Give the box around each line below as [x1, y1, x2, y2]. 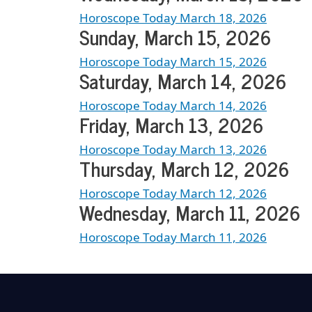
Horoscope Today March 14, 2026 [79, 97, 267, 114]
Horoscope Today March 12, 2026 [79, 185, 267, 202]
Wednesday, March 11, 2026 [79, 196, 300, 229]
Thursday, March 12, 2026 [79, 153, 289, 185]
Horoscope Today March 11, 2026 [79, 229, 267, 246]
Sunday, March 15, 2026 [79, 21, 271, 54]
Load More [79, 246, 139, 263]
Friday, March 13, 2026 [79, 109, 263, 141]
